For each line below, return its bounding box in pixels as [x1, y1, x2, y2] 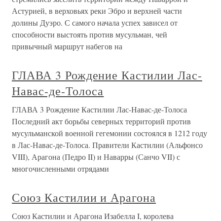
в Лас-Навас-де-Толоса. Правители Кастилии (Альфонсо [12, 140, 203, 150]
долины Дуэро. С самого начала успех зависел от [12, 17, 178, 28]
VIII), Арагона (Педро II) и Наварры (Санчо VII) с [12, 151, 180, 162]
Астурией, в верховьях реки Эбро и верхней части [12, 5, 182, 16]
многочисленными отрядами [12, 163, 109, 174]
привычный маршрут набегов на [12, 41, 122, 52]
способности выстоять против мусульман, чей [12, 29, 167, 40]
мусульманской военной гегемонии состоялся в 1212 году [12, 128, 207, 139]
